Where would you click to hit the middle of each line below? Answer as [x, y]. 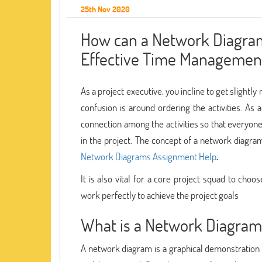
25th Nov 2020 [105, 9]
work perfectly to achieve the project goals [160, 195]
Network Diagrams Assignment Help [149, 156]
